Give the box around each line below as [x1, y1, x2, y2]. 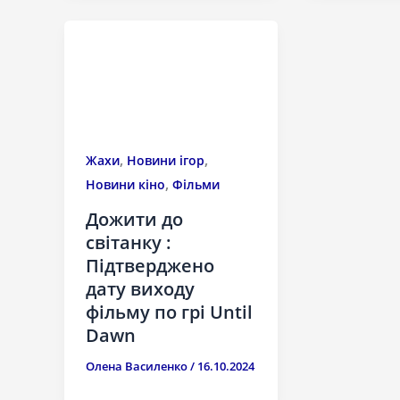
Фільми [172, 176, 220, 194]
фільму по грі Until [86, 299, 253, 324]
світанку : [86, 229, 171, 254]
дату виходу [86, 276, 195, 301]
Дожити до [86, 206, 183, 231]
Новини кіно [86, 176, 165, 194]
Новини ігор [127, 152, 204, 170]
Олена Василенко [86, 357, 190, 374]
